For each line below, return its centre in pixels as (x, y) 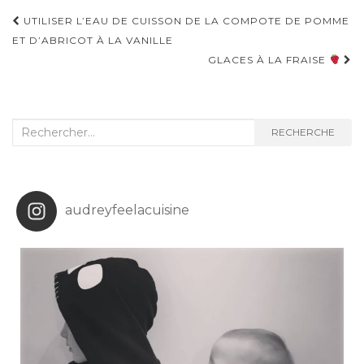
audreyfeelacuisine (127, 210)
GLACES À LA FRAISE (269, 59)
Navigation (73, 22)
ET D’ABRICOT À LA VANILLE (93, 40)
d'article (56, 47)
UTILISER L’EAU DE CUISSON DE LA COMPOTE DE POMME (185, 20)
